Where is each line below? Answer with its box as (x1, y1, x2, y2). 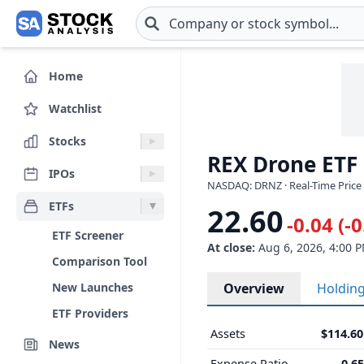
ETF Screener (52, 227, 123, 243)
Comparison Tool (52, 253, 147, 269)
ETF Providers (52, 305, 128, 321)
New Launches (52, 279, 133, 295)
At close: (207, 240, 255, 255)
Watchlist (49, 100, 102, 116)
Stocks (49, 132, 86, 149)
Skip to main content (12, 23, 140, 41)
